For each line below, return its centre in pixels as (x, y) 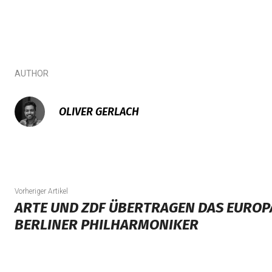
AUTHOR (32, 73)
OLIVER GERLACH (99, 112)
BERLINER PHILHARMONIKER (107, 225)
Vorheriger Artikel (41, 191)
